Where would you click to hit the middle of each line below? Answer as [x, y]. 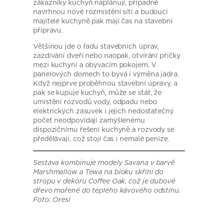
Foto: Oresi [52, 199]
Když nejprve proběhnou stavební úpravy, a [105, 83]
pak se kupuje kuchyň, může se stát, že [98, 92]
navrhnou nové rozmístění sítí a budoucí [101, 11]
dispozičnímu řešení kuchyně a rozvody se [104, 129]
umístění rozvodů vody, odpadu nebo [95, 101]
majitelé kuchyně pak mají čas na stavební [103, 21]
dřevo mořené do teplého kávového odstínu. [107, 190]
